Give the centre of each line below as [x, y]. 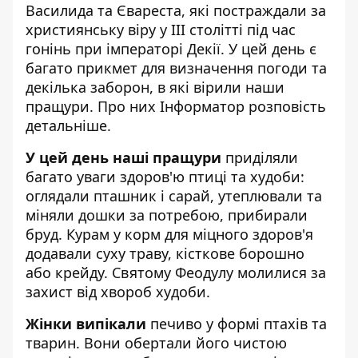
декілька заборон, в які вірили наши [155, 87]
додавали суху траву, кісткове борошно [165, 253]
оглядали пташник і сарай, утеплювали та [174, 195]
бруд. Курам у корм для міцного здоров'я [169, 234]
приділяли [260, 157]
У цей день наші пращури [123, 157]
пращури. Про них [93, 106]
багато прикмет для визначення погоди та [176, 68]
